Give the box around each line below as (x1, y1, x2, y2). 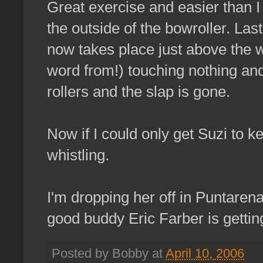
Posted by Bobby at (52, 247, 166, 261)
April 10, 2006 (166, 247, 244, 261)
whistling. (47, 146, 109, 164)
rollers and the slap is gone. (47, 83, 230, 101)
